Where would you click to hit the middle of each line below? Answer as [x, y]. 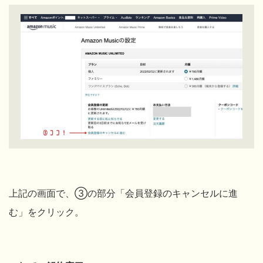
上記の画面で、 [42, 193]
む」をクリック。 [46, 212]
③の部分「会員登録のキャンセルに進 [156, 193]
